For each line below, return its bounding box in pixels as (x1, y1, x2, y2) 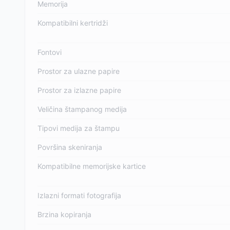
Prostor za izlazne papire (37, 86, 121, 94)
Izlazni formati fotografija (37, 191, 121, 200)
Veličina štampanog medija (37, 105, 127, 113)
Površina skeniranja (37, 143, 102, 151)
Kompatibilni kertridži (37, 18, 108, 27)
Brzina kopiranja (37, 210, 91, 219)
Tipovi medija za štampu (37, 124, 120, 132)
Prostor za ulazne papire (37, 67, 120, 75)
